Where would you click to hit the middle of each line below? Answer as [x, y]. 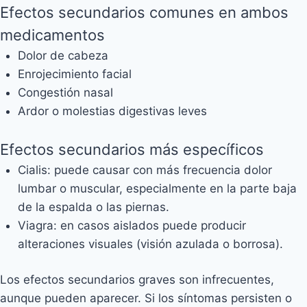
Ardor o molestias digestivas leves [112, 111]
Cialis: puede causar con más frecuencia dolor [145, 170]
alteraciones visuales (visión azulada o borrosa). [150, 244]
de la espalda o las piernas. [93, 207]
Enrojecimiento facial [74, 74]
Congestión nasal [65, 93]
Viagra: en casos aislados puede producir [132, 225]
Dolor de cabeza [63, 56]
